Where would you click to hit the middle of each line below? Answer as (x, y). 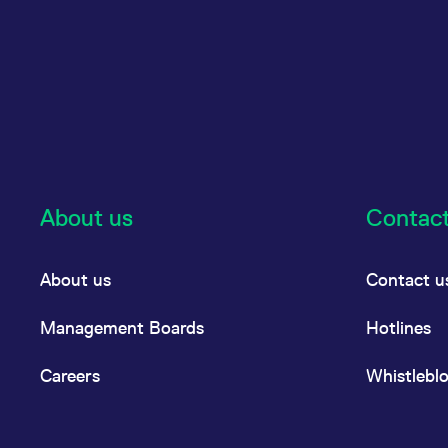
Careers (70, 375)
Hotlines (398, 327)
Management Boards (122, 327)
